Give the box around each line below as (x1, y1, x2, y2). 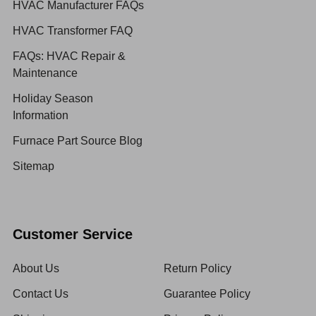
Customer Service (13, 226, 133, 242)
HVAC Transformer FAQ (13, 24, 133, 37)
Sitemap (13, 159, 54, 172)
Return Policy (164, 262, 231, 274)
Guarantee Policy (164, 287, 250, 300)
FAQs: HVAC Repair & (13, 49, 126, 62)
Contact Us (13, 287, 68, 300)
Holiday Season (13, 92, 93, 104)
